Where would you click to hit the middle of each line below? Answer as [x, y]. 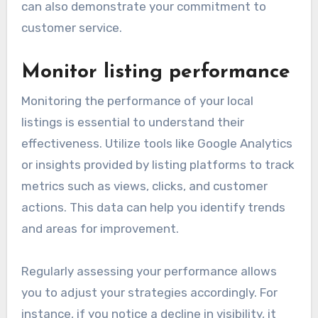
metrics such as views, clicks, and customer [144, 186]
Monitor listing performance [155, 73]
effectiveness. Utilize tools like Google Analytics [157, 143]
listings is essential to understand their [132, 122]
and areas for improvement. [100, 228]
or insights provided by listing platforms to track [158, 164]
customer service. [71, 28]
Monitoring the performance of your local [137, 100]
